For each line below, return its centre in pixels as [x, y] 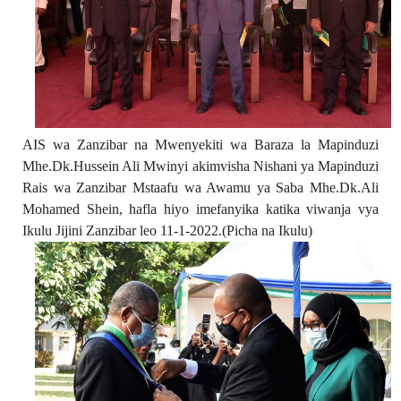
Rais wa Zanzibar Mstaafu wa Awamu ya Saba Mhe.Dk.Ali [200, 188]
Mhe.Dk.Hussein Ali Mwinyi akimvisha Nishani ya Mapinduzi [200, 166]
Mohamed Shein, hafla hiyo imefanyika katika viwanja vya [200, 209]
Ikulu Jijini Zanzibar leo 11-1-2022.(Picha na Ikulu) [167, 231]
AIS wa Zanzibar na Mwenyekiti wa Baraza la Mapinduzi [200, 145]
